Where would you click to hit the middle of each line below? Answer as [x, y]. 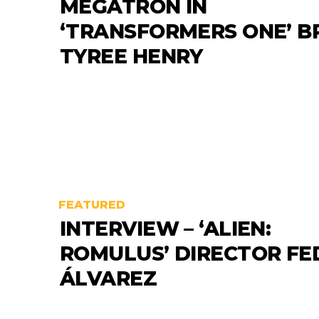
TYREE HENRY [131, 56]
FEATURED [92, 204]
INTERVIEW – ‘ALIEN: [166, 228]
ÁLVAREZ [109, 278]
